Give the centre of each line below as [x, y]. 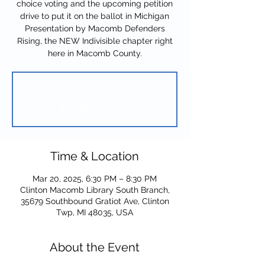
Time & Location [95, 156]
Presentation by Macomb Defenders [95, 28]
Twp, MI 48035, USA [95, 212]
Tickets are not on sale [95, 92]
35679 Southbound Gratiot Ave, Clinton [95, 201]
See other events [95, 106]
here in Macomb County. [95, 53]
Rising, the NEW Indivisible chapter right [95, 41]
